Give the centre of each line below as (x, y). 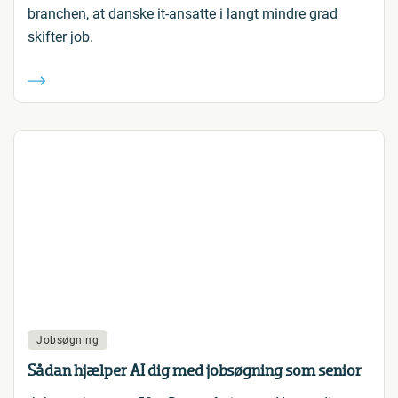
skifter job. (60, 37)
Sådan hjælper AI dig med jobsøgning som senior (195, 370)
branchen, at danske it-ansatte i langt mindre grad (183, 14)
